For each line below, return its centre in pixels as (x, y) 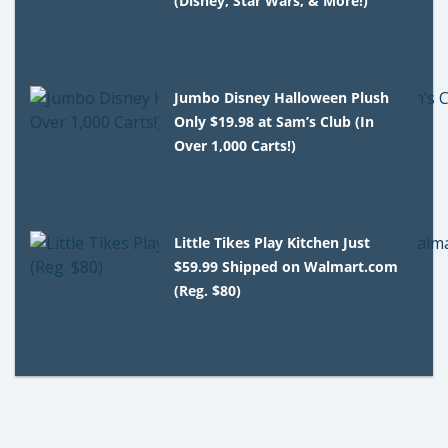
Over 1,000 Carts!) (235, 146)
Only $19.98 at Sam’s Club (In (274, 122)
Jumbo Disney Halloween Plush (282, 98)
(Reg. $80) (208, 291)
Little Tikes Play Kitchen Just (272, 243)
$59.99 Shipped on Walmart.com (286, 267)
